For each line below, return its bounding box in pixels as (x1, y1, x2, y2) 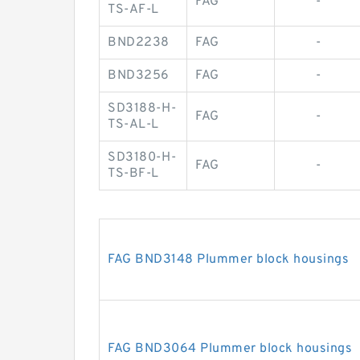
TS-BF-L (108, 166, 159, 182)
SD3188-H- (108, 100, 177, 117)
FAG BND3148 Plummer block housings (108, 252, 349, 268)
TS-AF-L (108, 2, 159, 18)
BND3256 (108, 67, 170, 84)
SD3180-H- (108, 149, 177, 166)
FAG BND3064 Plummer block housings (108, 341, 352, 358)
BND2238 (108, 35, 170, 51)
